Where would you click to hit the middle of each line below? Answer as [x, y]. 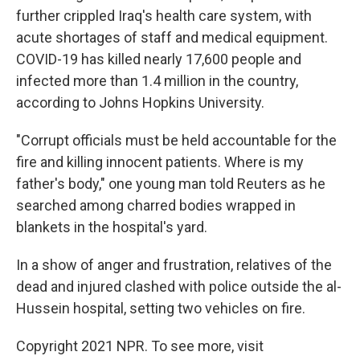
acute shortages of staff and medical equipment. [172, 37]
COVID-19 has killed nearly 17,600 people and [159, 59]
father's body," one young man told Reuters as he [171, 184]
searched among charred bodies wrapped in [156, 205]
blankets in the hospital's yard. [112, 227]
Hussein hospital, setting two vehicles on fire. [161, 308]
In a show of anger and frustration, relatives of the [174, 265]
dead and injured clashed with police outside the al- [179, 286]
